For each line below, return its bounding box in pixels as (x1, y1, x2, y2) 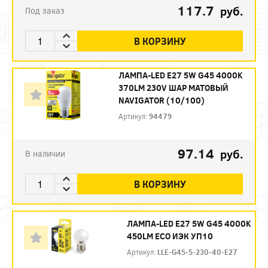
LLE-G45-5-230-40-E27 (157, 247, 238, 257)
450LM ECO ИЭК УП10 (127, 230, 214, 242)
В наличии (25, 148, 65, 160)
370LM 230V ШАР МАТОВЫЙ (118, 82, 229, 94)
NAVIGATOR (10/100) (118, 95, 205, 106)
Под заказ (25, 5, 65, 17)
